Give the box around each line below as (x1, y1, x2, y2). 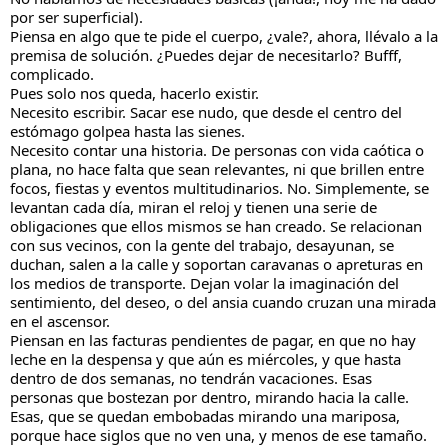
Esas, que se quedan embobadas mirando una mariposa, (10, 405, 400, 426)
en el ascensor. (10, 310, 110, 331)
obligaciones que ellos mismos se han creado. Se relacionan (10, 215, 422, 236)
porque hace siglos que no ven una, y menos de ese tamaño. (10, 424, 427, 445)
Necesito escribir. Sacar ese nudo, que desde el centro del (10, 101, 402, 122)
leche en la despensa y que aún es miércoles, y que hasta (10, 348, 401, 369)
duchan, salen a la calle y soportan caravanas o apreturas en (10, 253, 423, 274)
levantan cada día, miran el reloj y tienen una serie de (10, 196, 377, 217)
